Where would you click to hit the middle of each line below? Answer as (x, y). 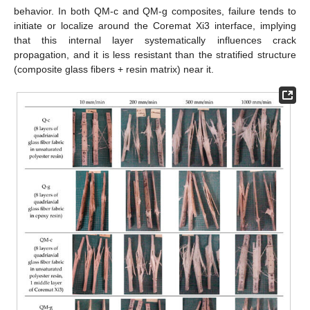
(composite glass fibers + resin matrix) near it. (114, 70)
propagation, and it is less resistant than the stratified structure (155, 55)
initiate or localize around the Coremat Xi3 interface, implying (155, 26)
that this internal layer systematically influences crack (155, 40)
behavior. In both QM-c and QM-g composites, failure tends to (155, 11)
